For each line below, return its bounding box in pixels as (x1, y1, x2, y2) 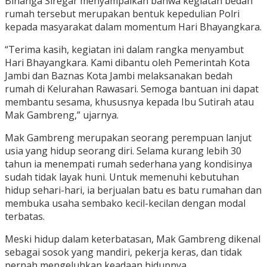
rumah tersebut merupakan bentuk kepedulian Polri (5, 7, 240, 21)
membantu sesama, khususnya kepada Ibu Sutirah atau (5, 95, 254, 109)
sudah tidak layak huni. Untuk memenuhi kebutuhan (5, 170, 239, 184)
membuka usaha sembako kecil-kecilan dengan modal (5, 197, 246, 210)
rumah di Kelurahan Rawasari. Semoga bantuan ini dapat (5, 82, 259, 96)
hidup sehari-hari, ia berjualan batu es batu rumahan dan (5, 184, 262, 197)
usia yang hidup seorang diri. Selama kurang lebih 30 (5, 144, 241, 158)
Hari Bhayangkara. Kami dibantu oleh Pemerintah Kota (5, 56, 250, 70)
